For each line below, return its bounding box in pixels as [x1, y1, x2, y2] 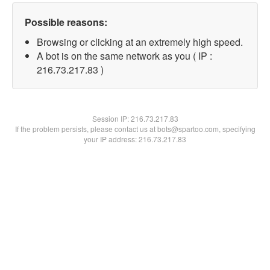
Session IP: [92, 113, 131, 124]
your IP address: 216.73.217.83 [84, 134, 186, 144]
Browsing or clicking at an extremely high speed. [37, 35, 243, 49]
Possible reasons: [25, 15, 107, 29]
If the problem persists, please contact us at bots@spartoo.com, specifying [14, 124, 256, 134]
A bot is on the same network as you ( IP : [37, 49, 212, 63]
